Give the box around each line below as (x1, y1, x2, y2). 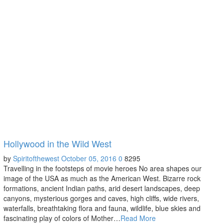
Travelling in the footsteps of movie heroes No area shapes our (3, 163, 202, 173)
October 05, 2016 (61, 153, 116, 163)
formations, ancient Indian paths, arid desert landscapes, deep (3, 183, 200, 193)
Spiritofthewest (12, 153, 59, 163)
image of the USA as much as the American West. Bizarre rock (3, 173, 201, 183)
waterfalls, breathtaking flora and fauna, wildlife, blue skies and (3, 203, 201, 213)
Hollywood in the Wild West (3, 136, 111, 150)
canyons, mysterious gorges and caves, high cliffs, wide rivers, (3, 193, 199, 203)
